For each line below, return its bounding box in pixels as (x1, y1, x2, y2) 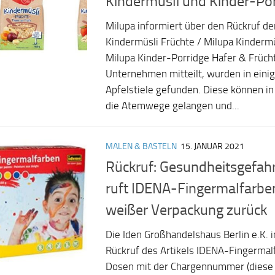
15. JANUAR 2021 (180, 141, 244, 152)
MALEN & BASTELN (106, 141, 177, 152)
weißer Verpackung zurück (106, 201, 267, 219)
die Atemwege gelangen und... (106, 100, 239, 112)
